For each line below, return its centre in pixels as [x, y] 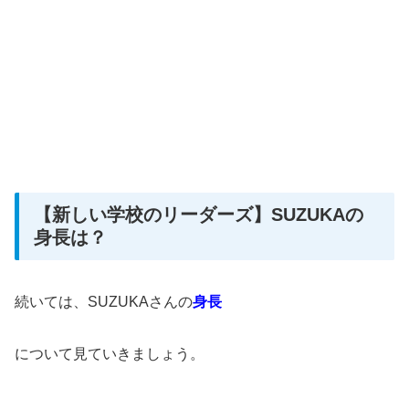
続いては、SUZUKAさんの [104, 301]
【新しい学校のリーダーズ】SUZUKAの [199, 214]
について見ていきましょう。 [110, 353]
